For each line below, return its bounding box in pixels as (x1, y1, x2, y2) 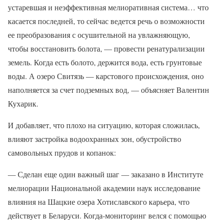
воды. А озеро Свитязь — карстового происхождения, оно (8, 71, 204, 82)
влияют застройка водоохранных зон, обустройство (8, 134, 181, 144)
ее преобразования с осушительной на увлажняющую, (8, 29, 190, 40)
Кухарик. (8, 98, 38, 109)
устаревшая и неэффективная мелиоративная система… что (8, 2, 209, 13)
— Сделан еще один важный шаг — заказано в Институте (8, 169, 203, 180)
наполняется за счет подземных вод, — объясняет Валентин (8, 84, 209, 95)
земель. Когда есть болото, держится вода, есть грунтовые (8, 57, 202, 68)
